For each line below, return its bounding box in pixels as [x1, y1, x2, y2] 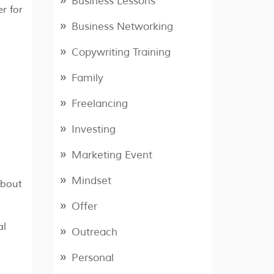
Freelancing [72, 97, 128, 111]
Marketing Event [72, 149, 153, 162]
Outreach [72, 226, 118, 239]
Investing [72, 123, 116, 136]
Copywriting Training [72, 46, 171, 59]
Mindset [72, 174, 112, 188]
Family [72, 72, 104, 85]
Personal [72, 251, 114, 265]
